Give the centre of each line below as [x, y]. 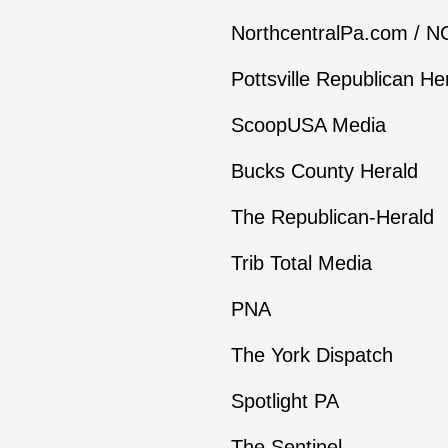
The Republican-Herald [332, 217]
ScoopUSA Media [308, 125]
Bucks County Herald [324, 171]
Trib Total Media [301, 263]
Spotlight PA [284, 401]
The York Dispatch [311, 355]
